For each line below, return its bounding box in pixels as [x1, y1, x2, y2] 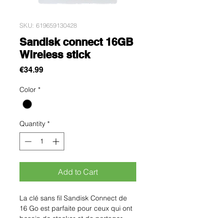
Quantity [19, 119, 45, 128]
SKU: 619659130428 [19, 21, 77, 29]
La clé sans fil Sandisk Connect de [19, 194, 127, 202]
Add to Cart [58, 167, 98, 177]
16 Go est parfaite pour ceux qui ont [19, 204, 132, 213]
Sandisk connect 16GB [19, 35, 133, 48]
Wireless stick [19, 48, 90, 61]
